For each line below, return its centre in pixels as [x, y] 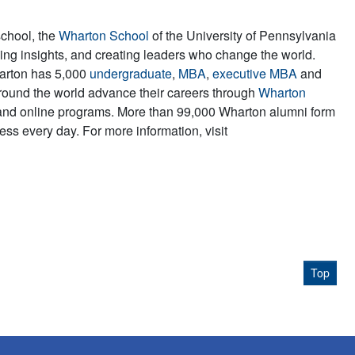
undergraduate [131, 73]
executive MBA [255, 73]
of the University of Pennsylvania [242, 35]
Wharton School [104, 35]
